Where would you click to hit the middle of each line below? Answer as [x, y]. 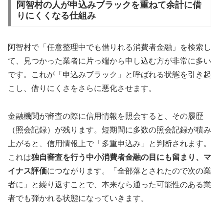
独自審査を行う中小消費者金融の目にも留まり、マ [121, 157]
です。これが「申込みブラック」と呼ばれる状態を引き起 [109, 75]
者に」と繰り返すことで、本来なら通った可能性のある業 [109, 185]
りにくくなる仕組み [56, 15]
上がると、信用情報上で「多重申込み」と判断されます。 [109, 144]
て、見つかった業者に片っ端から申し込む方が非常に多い [109, 61]
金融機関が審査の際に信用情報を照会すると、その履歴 [106, 116]
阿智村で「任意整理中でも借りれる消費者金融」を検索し [109, 47]
